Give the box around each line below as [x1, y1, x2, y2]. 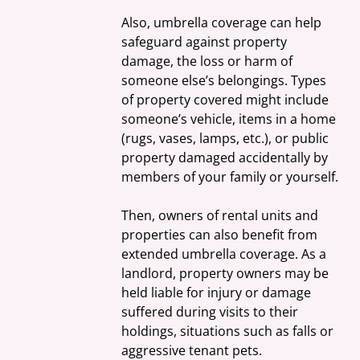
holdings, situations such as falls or [121, 322, 337, 341]
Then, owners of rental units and [121, 207, 322, 225]
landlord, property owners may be [121, 264, 333, 283]
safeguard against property [121, 33, 291, 51]
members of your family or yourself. [121, 168, 339, 186]
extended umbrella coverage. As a [121, 245, 330, 264]
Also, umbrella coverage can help [121, 14, 325, 32]
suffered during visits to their [121, 303, 302, 321]
